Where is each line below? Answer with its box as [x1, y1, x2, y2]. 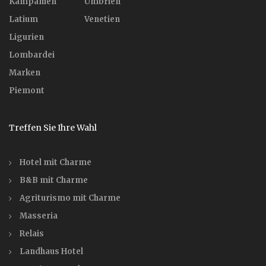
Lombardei [9, 50, 55, 60]
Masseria [20, 211, 58, 221]
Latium [9, 14, 38, 24]
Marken [9, 68, 40, 78]
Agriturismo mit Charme [20, 193, 121, 203]
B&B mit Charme [20, 175, 88, 185]
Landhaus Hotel [20, 246, 83, 256]
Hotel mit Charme [20, 157, 91, 167]
